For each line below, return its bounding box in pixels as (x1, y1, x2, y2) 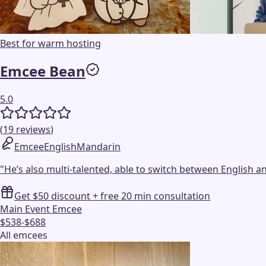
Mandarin (77, 140, 121, 154)
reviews (16, 123, 50, 137)
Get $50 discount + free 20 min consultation (14, 189, 210, 203)
